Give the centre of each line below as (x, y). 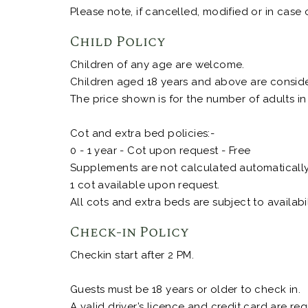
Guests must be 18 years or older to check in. (185, 290)
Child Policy (118, 42)
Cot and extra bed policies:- (143, 134)
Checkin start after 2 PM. (132, 255)
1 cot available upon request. (145, 185)
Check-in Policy (130, 233)
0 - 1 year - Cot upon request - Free (161, 151)
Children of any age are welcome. (157, 65)
